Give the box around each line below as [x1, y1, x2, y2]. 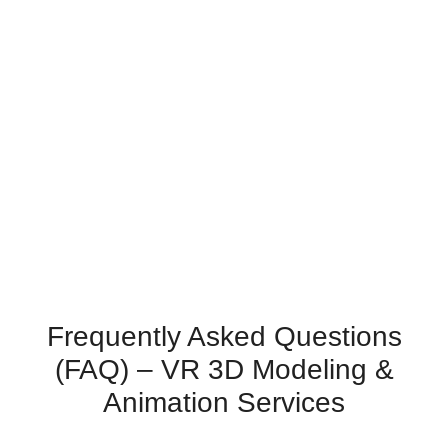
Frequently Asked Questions [46, 321, 402, 353]
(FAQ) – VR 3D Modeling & [54, 354, 394, 386]
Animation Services [103, 387, 345, 419]
